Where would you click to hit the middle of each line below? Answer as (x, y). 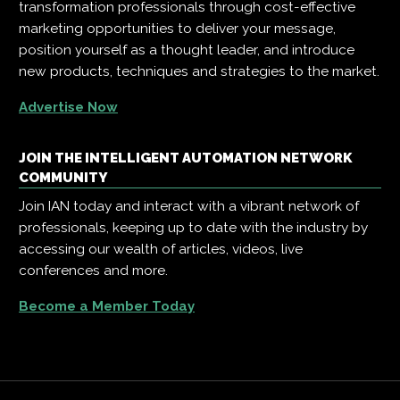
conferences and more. (93, 271)
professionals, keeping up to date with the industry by (193, 228)
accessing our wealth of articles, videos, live (161, 250)
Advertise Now (68, 108)
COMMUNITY (63, 178)
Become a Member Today (107, 307)
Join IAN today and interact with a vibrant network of (189, 207)
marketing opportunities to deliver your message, (177, 29)
